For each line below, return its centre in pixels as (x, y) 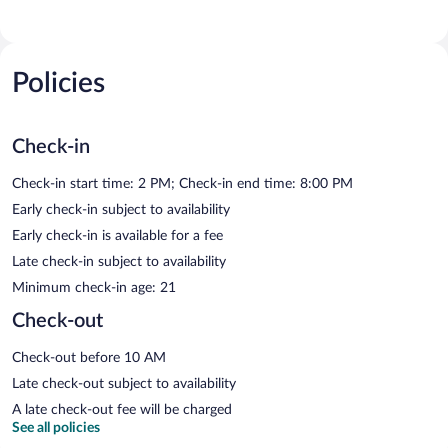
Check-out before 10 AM (89, 357)
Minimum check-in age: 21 (94, 287)
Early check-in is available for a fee (117, 235)
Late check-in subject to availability (119, 261)
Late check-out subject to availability (124, 383)
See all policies (56, 427)
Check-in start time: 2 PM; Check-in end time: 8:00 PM (182, 183)
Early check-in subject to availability (121, 209)
